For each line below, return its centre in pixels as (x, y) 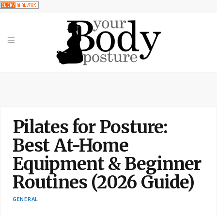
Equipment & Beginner (107, 164)
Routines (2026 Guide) (104, 182)
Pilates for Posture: (90, 127)
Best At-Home (71, 146)
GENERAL (26, 199)
